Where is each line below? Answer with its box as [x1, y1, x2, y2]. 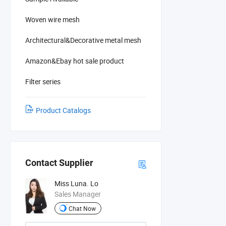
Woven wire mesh [25, 14, 80, 24]
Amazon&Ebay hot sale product [25, 55, 124, 66]
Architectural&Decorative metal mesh [25, 35, 141, 45]
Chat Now [69, 204, 96, 212]
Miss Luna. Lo [54, 179, 99, 189]
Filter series [25, 76, 61, 86]
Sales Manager [54, 189, 101, 199]
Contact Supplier [25, 157, 93, 168]
